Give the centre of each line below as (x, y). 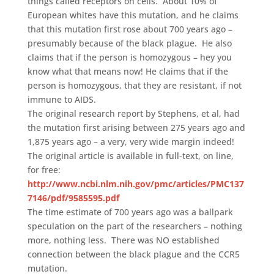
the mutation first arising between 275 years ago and (136, 127)
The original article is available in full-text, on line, (130, 155)
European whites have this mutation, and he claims (133, 15)
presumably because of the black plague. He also (129, 43)
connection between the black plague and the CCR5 (133, 254)
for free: (44, 169)
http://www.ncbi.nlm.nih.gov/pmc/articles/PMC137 (135, 183)
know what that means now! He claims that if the (128, 71)
